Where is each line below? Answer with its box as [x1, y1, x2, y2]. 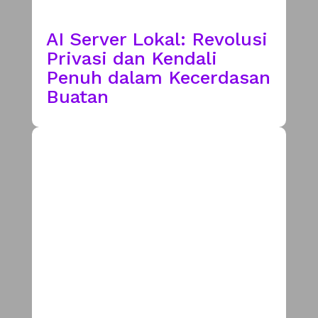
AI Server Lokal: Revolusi [45, 28, 268, 50]
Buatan [45, 85, 109, 107]
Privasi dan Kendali [45, 47, 217, 69]
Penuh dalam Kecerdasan [45, 66, 270, 88]
